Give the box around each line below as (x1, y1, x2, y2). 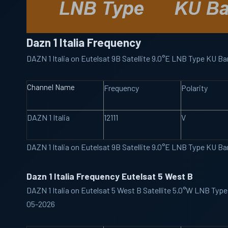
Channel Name (27, 82, 75, 92)
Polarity (181, 83, 208, 93)
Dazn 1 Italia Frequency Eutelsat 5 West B (26, 170, 193, 182)
